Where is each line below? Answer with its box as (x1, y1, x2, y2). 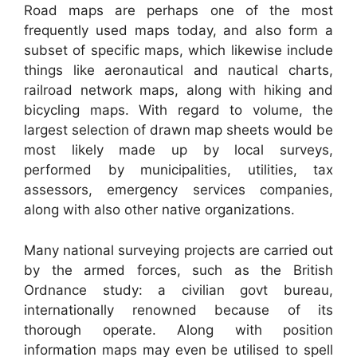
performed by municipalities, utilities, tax (24, 162, 333, 178)
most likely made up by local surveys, (24, 142, 333, 159)
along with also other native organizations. (24, 202, 295, 218)
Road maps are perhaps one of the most (24, 2, 333, 19)
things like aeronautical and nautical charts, (24, 62, 333, 79)
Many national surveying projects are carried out (24, 241, 333, 258)
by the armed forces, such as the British (24, 261, 333, 278)
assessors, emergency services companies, (24, 182, 333, 198)
